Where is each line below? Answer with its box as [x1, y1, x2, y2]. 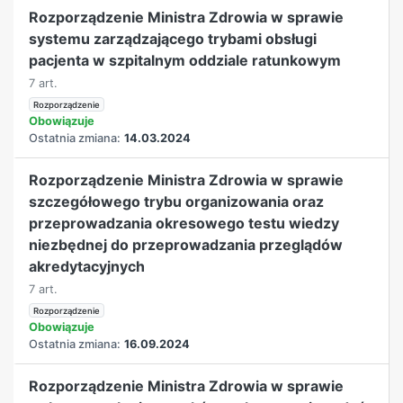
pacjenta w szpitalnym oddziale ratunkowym [29, 50, 342, 69]
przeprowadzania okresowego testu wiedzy [29, 213, 340, 232]
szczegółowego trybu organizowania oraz [29, 192, 325, 210]
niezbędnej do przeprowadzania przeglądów [29, 235, 344, 254]
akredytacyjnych [29, 256, 146, 275]
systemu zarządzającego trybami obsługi [29, 29, 318, 48]
